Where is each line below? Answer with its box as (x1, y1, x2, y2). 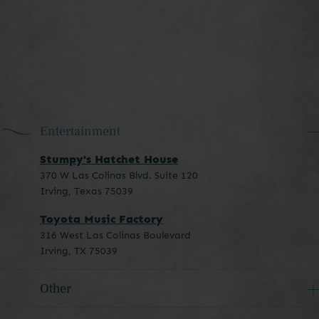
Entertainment (40, 123, 120, 140)
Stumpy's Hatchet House (40, 152, 178, 167)
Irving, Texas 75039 (40, 185, 133, 198)
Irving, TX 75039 (40, 245, 117, 258)
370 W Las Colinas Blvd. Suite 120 (40, 169, 198, 182)
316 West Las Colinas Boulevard (40, 229, 191, 242)
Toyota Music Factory (40, 212, 163, 226)
